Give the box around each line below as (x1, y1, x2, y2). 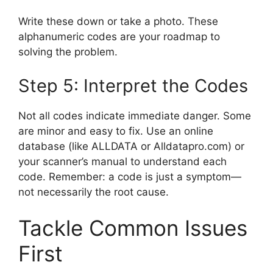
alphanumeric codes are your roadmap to (18, 30, 220, 43)
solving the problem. (18, 46, 118, 58)
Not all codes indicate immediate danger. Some (18, 109, 251, 122)
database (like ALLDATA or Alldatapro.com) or (18, 140, 244, 152)
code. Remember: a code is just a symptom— (18, 170, 241, 183)
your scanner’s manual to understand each (18, 155, 227, 168)
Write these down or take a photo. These (18, 15, 218, 28)
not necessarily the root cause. (18, 185, 169, 198)
